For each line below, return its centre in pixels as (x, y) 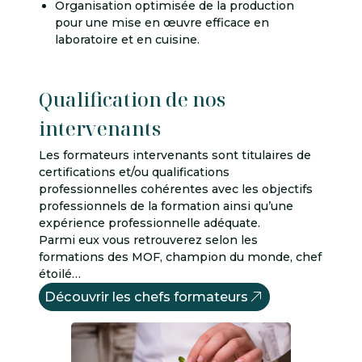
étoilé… (60, 274)
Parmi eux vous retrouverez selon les (148, 240)
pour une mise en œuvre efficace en (162, 23)
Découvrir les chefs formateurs (146, 296)
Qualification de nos (132, 99)
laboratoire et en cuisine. (127, 40)
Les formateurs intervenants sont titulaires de (175, 155)
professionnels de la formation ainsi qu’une (166, 206)
